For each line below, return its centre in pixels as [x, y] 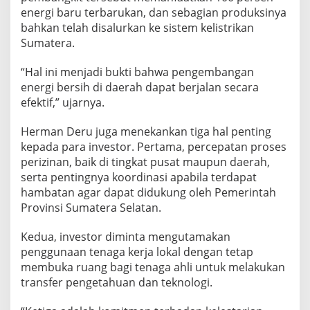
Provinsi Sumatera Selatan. [91, 207]
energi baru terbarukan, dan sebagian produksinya [154, 12]
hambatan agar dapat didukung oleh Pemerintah [148, 192]
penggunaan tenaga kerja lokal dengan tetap [137, 252]
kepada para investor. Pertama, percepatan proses [154, 146]
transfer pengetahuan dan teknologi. [117, 282]
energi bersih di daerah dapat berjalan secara [140, 87]
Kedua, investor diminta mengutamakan [126, 236]
